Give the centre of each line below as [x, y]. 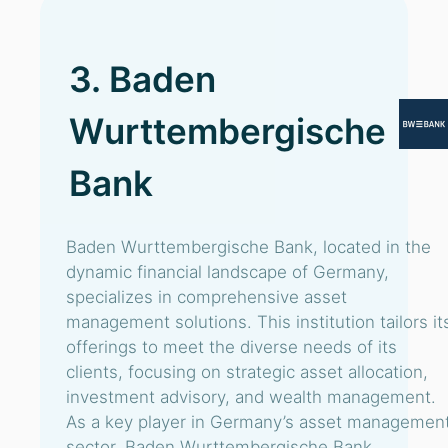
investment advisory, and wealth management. [251, 397]
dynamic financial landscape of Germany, [227, 272]
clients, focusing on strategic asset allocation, [247, 372]
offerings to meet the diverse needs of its [231, 347]
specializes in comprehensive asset [206, 297]
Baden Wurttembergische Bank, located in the [248, 247]
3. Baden [142, 79]
